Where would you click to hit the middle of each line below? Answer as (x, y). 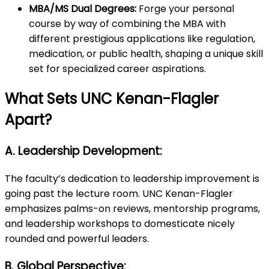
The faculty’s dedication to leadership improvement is (132, 178)
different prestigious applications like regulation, (142, 39)
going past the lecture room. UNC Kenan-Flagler (119, 193)
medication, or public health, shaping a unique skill (146, 54)
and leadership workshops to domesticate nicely (120, 223)
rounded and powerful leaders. (78, 238)
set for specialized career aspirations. (117, 69)
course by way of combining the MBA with (127, 24)
